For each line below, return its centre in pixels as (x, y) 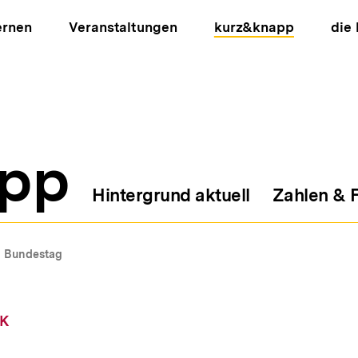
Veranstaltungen (123, 27)
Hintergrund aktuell (171, 195)
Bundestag (33, 254)
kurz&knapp (254, 27)
